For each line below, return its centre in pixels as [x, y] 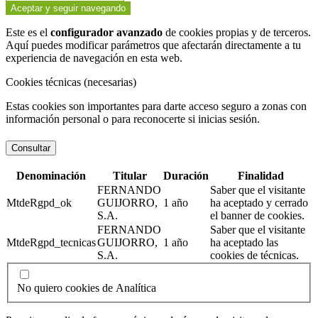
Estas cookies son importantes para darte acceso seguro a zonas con [156, 106]
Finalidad [261, 175]
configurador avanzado [106, 33]
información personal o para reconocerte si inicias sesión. [133, 119]
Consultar [31, 148]
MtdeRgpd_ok [39, 202]
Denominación [51, 175]
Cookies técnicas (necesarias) [71, 82]
